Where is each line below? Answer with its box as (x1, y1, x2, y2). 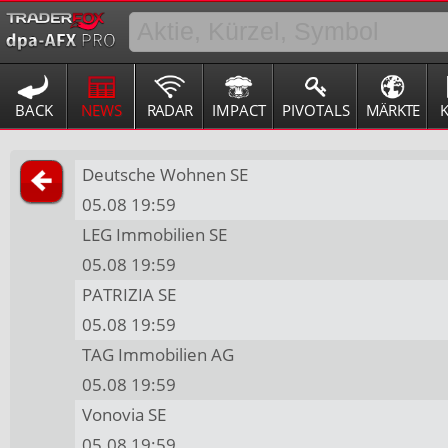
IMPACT (211, 99, 266, 120)
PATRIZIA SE (82, 283, 177, 307)
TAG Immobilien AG (82, 343, 235, 367)
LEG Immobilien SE (82, 223, 228, 247)
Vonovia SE (82, 403, 167, 427)
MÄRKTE (365, 99, 420, 120)
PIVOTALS (281, 99, 350, 120)
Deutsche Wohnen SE (82, 163, 249, 187)
